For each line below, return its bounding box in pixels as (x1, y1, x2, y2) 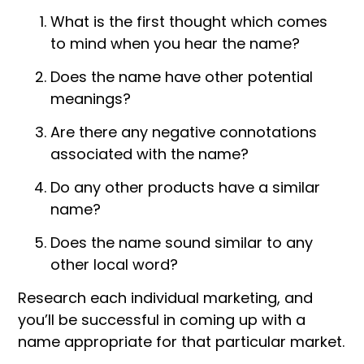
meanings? (50, 89, 131, 110)
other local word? (50, 254, 178, 275)
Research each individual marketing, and (18, 288, 313, 309)
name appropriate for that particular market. (18, 331, 344, 353)
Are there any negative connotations (50, 122, 317, 143)
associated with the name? (50, 144, 249, 165)
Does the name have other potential (50, 67, 313, 88)
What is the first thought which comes (50, 11, 327, 32)
